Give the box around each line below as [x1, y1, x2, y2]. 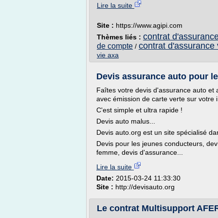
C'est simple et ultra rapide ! [96, 106, 182, 114]
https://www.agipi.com [116, 21, 182, 29]
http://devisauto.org [115, 183, 175, 191]
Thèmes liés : [97, 33, 143, 41]
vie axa [97, 51, 119, 59]
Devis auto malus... [96, 117, 155, 125]
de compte [97, 42, 133, 50]
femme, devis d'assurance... [96, 148, 183, 156]
